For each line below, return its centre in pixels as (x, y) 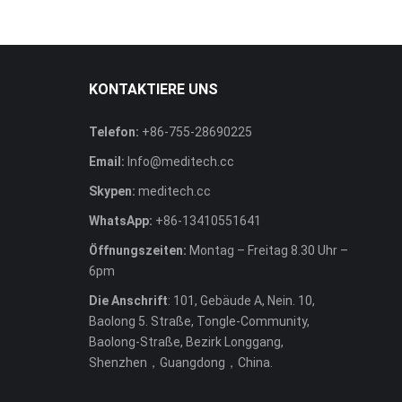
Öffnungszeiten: (139, 251)
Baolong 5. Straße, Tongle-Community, (199, 322)
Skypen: (112, 192)
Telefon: (114, 132)
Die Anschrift (128, 301)
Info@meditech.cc (180, 162)
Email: (106, 162)
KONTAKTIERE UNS (153, 90)
